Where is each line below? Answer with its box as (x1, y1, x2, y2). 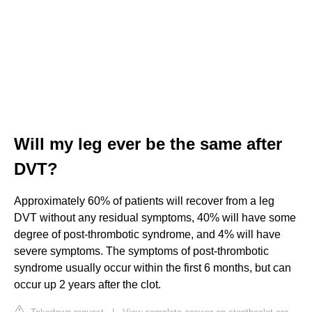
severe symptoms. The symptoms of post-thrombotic (14, 244, 269, 257)
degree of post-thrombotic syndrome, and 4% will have (14, 228, 281, 240)
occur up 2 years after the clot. (14, 278, 161, 290)
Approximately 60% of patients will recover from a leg (14, 194, 274, 207)
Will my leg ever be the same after (14, 134, 282, 153)
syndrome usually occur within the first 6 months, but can (14, 261, 291, 274)
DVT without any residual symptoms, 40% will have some (14, 211, 296, 224)
